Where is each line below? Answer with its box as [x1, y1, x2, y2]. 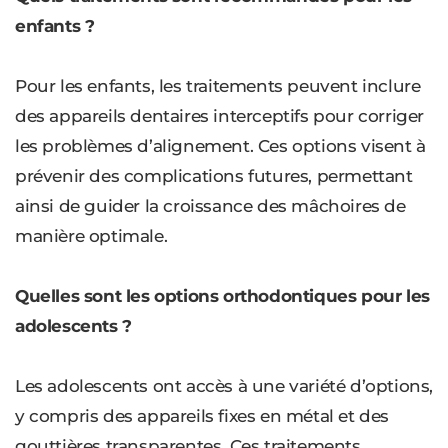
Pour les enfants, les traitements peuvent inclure [15, 76, 421, 97]
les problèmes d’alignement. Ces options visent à [15, 136, 426, 157]
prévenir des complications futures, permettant [15, 166, 413, 187]
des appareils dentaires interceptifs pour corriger [15, 106, 425, 127]
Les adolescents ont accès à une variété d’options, [15, 376, 434, 397]
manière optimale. [15, 226, 168, 247]
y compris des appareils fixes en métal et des [15, 406, 390, 427]
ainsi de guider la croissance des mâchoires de [15, 196, 406, 217]
